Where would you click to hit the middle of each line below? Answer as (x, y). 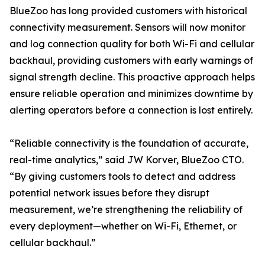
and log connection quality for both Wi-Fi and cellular (132, 44)
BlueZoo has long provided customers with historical (128, 11)
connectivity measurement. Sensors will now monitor (127, 28)
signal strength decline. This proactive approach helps (132, 77)
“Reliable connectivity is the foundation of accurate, (129, 143)
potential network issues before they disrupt (109, 193)
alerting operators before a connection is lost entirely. (131, 110)
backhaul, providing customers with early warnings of (131, 61)
